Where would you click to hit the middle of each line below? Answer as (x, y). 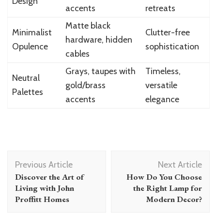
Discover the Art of (49, 177)
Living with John (45, 188)
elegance (162, 99)
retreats (160, 8)
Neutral (26, 78)
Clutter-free (167, 32)
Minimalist (32, 32)
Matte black (88, 25)
